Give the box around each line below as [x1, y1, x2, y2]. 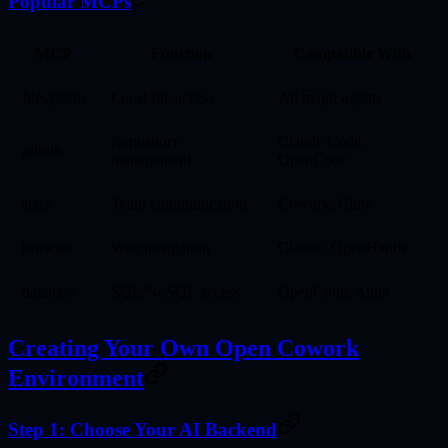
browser [22, 239, 73, 257]
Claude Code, [278, 133, 365, 151]
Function [151, 45, 212, 63]
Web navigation [111, 239, 210, 257]
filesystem [22, 89, 85, 107]
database [22, 283, 76, 301]
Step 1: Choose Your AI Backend [8, 419, 277, 441]
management [111, 151, 191, 169]
